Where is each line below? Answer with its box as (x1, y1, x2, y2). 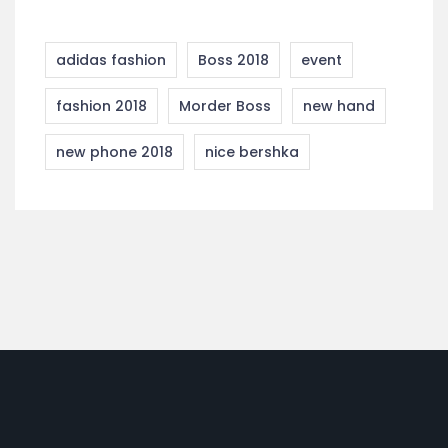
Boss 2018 (198, 50, 269, 71)
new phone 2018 (56, 142, 173, 163)
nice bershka (205, 142, 299, 163)
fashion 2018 (56, 96, 147, 117)
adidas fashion (56, 50, 166, 71)
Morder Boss (179, 96, 271, 117)
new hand (303, 96, 375, 117)
